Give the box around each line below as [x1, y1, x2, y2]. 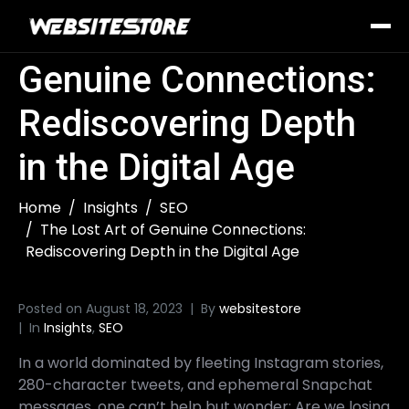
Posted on [18, 299, 86, 318]
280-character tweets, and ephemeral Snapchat [18, 374, 372, 395]
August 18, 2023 [86, 299, 183, 318]
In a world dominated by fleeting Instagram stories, [18, 352, 383, 373]
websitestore [219, 299, 301, 318]
